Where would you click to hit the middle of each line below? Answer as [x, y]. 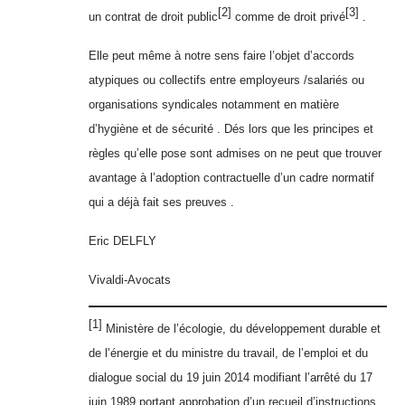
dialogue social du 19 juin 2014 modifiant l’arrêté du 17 [231, 378]
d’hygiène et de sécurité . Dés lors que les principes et [231, 129]
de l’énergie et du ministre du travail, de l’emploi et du [228, 353]
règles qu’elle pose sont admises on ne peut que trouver [235, 154]
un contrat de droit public [153, 17]
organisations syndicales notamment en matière [214, 105]
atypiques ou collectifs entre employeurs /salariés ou [226, 80]
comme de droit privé [288, 17]
